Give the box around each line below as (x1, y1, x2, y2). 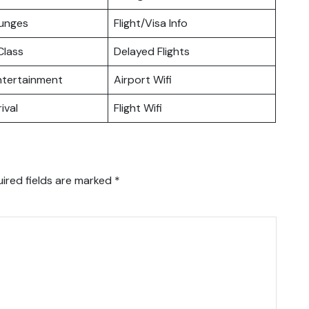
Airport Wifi (114, 72, 172, 87)
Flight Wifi (114, 100, 162, 115)
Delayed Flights (114, 43, 190, 59)
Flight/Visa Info (114, 15, 188, 30)
